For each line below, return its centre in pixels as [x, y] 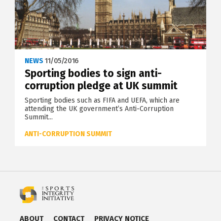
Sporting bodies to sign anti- [93, 73]
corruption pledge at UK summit [101, 86]
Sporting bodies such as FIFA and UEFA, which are [102, 100]
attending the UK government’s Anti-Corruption [99, 109]
